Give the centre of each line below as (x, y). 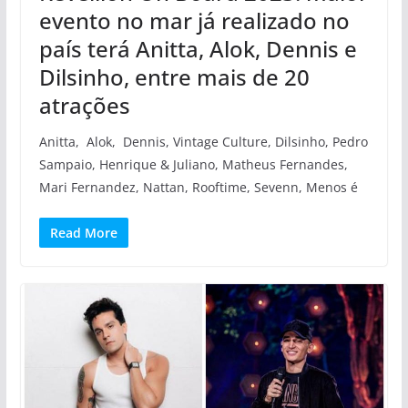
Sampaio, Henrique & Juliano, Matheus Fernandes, (193, 164)
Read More (83, 232)
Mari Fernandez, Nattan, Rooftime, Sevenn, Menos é (198, 187)
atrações (84, 105)
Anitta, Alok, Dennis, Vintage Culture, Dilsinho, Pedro (203, 141)
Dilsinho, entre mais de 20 (174, 76)
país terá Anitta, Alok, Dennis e (198, 48)
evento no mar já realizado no (194, 20)
